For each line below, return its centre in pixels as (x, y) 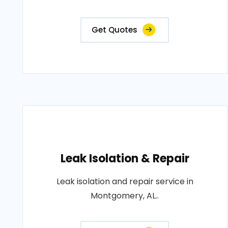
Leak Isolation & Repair (125, 159)
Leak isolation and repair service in (125, 182)
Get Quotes (115, 30)
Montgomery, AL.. (125, 196)
